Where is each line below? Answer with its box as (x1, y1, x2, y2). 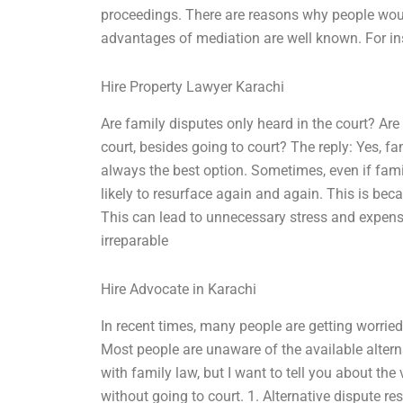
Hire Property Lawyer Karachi (101, 78, 285, 96)
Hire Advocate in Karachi (101, 281, 257, 299)
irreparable (101, 232, 169, 250)
